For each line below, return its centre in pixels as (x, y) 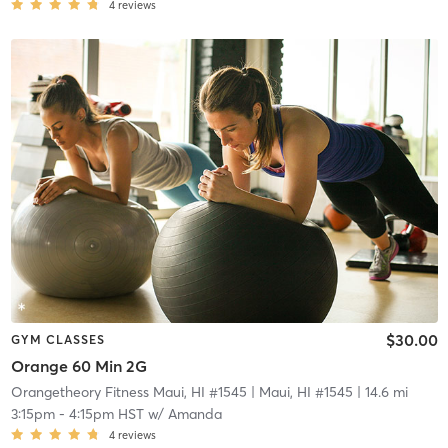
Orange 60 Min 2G (78, 365)
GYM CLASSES (57, 340)
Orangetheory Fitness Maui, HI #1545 (128, 391)
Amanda (194, 413)
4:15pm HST (106, 413)
